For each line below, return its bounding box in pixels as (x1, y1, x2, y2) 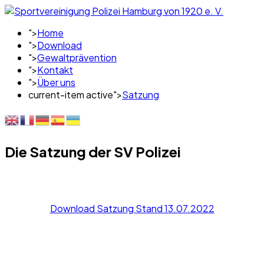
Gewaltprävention (37, 51, 117, 64)
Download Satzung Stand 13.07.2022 (49, 202, 214, 214)
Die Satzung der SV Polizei (5, 142, 181, 160)
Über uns (37, 76, 75, 88)
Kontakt (37, 64, 73, 76)
